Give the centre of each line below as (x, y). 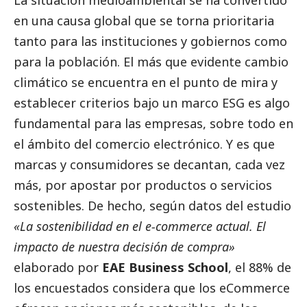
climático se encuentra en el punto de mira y (146, 83)
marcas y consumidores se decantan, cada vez (149, 165)
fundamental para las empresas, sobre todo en (153, 124)
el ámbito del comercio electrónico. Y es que (144, 144)
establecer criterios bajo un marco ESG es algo (152, 103)
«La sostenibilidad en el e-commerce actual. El (140, 226)
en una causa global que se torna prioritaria (144, 21)
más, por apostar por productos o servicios (143, 185)
